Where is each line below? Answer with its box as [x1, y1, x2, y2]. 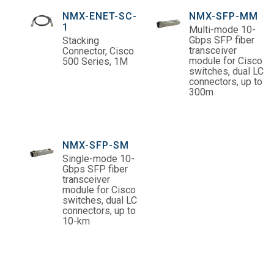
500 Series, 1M [62, 55, 128, 67]
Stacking [62, 34, 99, 46]
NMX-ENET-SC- [62, 10, 137, 22]
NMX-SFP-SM [62, 139, 129, 151]
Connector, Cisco [62, 45, 134, 57]
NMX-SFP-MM [189, 10, 258, 22]
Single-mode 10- [62, 152, 135, 165]
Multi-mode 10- [189, 23, 256, 35]
